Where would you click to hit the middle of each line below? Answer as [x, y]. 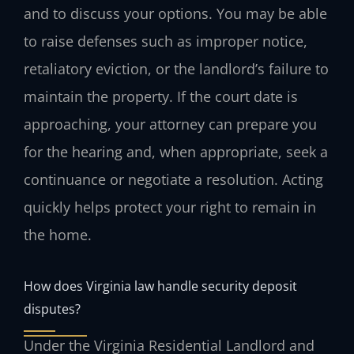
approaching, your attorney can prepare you [170, 124]
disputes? [52, 308]
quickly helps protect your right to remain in [170, 207]
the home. [58, 235]
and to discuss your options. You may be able [175, 14]
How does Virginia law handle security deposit [160, 285]
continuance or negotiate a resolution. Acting [173, 180]
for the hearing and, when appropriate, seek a [176, 152]
